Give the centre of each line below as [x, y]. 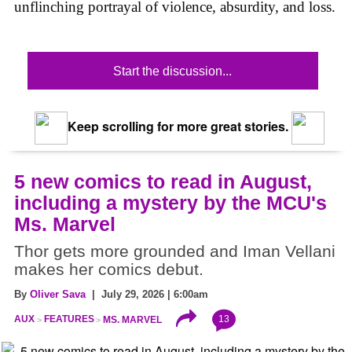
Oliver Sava [58, 295]
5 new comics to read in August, [163, 182]
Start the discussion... [173, 71]
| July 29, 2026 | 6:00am [147, 295]
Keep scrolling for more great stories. [176, 126]
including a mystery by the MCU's [170, 203]
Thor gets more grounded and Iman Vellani [175, 252]
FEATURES [69, 319]
